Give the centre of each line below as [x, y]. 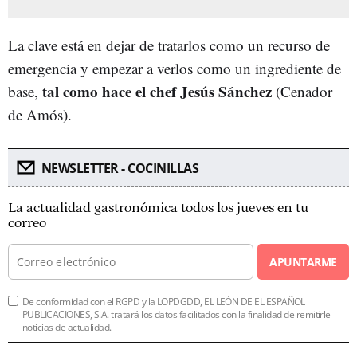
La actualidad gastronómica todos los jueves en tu [158, 208]
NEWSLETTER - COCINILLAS [120, 168]
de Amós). [40, 114]
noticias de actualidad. [67, 327]
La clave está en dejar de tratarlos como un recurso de [169, 45]
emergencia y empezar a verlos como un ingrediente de [175, 68]
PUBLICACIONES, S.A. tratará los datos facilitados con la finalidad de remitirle [177, 314]
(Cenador [302, 91]
